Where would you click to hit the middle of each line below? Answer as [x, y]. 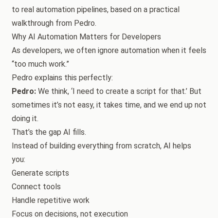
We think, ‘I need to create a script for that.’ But [119, 91]
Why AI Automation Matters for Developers [86, 37]
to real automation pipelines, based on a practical [96, 9]
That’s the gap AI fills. [49, 132]
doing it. [25, 118]
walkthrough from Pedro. [54, 23]
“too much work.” [40, 64]
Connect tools [36, 187]
